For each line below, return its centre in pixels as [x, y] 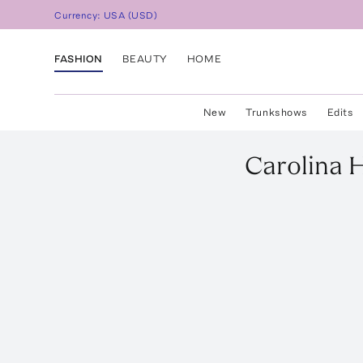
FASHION [79, 58]
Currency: [79, 16]
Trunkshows [277, 112]
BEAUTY [145, 58]
